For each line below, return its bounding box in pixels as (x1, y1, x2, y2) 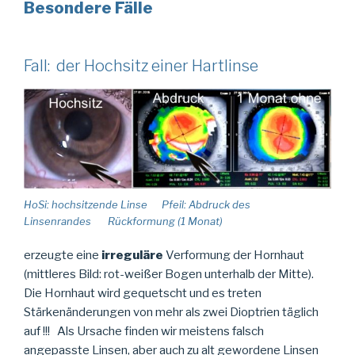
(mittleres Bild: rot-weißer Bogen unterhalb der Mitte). (24, 266, 314, 281)
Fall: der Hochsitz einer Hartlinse (24, 55, 258, 75)
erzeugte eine (24, 247, 101, 262)
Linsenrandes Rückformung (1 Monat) (24, 215, 223, 228)
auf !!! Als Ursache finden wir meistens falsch (24, 323, 264, 338)
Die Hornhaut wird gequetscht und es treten (24, 285, 261, 300)
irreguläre (101, 247, 163, 262)
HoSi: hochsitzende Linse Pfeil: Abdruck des (24, 198, 250, 212)
